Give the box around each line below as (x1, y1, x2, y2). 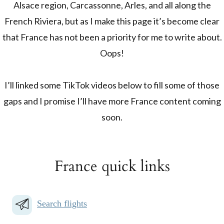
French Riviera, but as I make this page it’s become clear (4, 15, 219, 26)
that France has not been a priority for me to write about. (2, 31, 222, 42)
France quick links (54, 156, 170, 176)
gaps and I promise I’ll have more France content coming (3, 95, 221, 106)
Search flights (37, 198, 87, 208)
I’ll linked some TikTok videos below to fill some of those (4, 79, 219, 90)
